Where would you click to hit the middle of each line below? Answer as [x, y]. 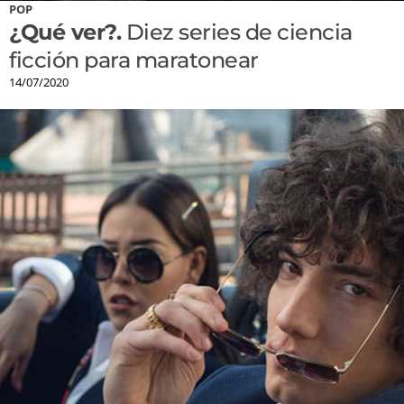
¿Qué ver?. [65, 32]
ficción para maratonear [134, 60]
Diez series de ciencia [237, 32]
